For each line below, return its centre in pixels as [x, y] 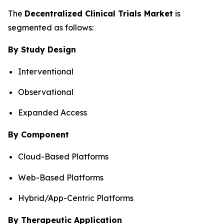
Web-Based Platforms [61, 177]
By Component [38, 135]
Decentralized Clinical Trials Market [99, 13]
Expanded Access [52, 113]
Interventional [46, 71]
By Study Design [42, 49]
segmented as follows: [51, 27]
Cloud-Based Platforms [63, 157]
